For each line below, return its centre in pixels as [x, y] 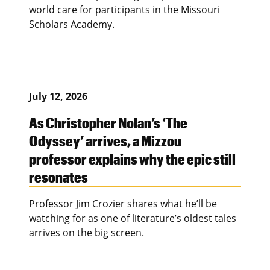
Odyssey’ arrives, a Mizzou [105, 140]
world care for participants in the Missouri [124, 9]
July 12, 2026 [58, 96]
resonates [60, 176]
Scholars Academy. [72, 24]
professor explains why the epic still [132, 158]
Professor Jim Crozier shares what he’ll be [123, 203]
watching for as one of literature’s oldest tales [133, 218]
